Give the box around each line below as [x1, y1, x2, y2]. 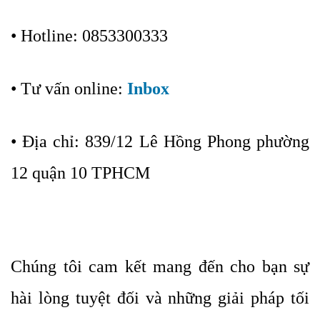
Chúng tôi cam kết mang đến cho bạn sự [11, 256, 309, 276]
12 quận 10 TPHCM [11, 163, 150, 182]
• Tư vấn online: [11, 79, 127, 98]
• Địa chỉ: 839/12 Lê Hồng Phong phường [11, 131, 309, 151]
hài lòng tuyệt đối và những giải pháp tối [11, 288, 309, 307]
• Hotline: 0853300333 [11, 26, 168, 45]
